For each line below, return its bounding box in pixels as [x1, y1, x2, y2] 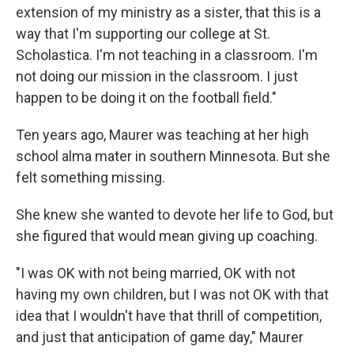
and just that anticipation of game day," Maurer [16, 328, 303, 345]
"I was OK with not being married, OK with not [16, 264, 296, 281]
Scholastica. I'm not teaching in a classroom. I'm [16, 46, 318, 63]
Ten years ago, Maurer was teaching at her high [16, 126, 309, 143]
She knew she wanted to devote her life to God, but [16, 205, 333, 223]
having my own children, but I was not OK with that [16, 285, 329, 303]
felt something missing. [16, 168, 165, 186]
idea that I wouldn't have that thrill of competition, [16, 307, 322, 324]
